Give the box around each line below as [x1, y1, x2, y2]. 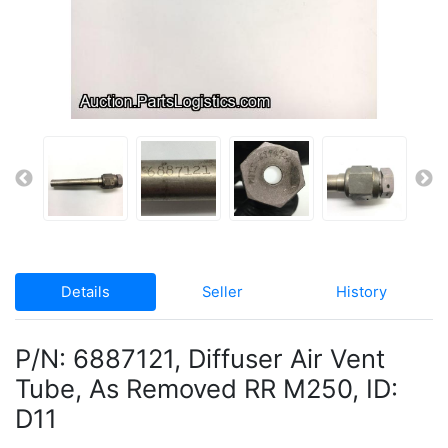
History [335, 283, 387, 302]
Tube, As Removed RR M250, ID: [15, 373, 398, 405]
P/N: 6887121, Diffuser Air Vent [15, 343, 385, 375]
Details [61, 283, 111, 302]
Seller [202, 283, 244, 302]
